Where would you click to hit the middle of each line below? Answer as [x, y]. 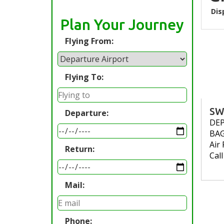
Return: [80, 149]
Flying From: [89, 41]
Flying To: [84, 77]
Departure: [87, 113]
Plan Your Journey [122, 24]
